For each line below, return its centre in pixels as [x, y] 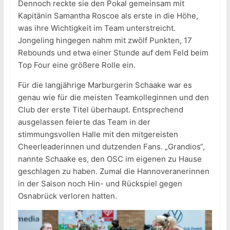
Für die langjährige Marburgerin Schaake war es [105, 85]
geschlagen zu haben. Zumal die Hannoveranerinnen [113, 171]
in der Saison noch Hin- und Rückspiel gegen [100, 184]
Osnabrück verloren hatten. [67, 196]
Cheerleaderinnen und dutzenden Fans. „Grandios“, [111, 147]
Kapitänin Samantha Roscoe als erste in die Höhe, [108, 16]
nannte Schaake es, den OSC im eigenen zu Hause [110, 159]
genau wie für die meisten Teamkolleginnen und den [113, 98]
